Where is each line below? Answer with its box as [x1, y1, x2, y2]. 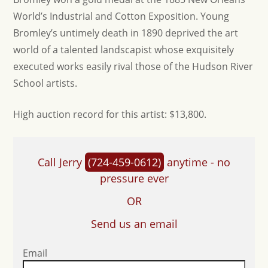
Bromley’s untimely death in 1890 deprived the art [13, 26, 239, 39]
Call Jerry [38, 155, 85, 169]
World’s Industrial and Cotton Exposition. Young [13, 10, 230, 23]
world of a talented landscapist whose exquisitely [13, 43, 234, 56]
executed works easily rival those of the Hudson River [13, 60, 254, 73]
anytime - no [164, 155, 230, 169]
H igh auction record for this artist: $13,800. [13, 108, 207, 121]
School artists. [13, 77, 78, 90]
